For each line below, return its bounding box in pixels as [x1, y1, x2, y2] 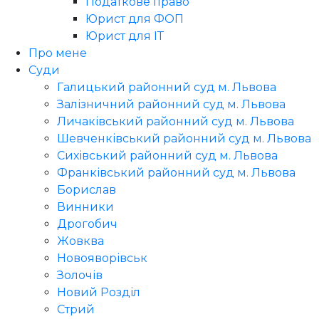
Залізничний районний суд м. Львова [57, 98, 286, 112]
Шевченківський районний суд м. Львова [57, 132, 311, 146]
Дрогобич [57, 217, 117, 231]
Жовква [57, 234, 104, 249]
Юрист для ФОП [85, 12, 184, 26]
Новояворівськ [57, 251, 147, 266]
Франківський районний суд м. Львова [57, 166, 296, 180]
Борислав [57, 183, 116, 197]
